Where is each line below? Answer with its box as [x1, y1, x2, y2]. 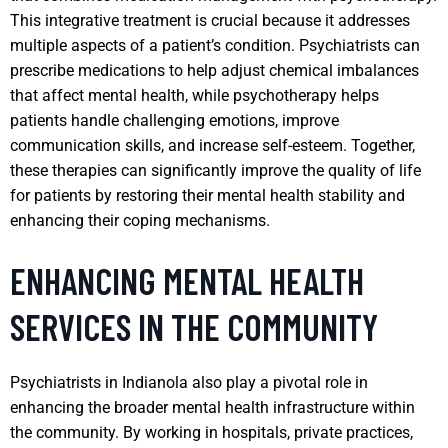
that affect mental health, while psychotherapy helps [10, 85, 379, 105]
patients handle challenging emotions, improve [10, 110, 339, 130]
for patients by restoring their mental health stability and [10, 185, 405, 205]
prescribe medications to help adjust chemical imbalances [10, 60, 419, 80]
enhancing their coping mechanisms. [10, 210, 270, 230]
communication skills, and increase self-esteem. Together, [10, 135, 415, 155]
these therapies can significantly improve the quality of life [10, 160, 421, 180]
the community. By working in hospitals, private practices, [10, 422, 413, 442]
